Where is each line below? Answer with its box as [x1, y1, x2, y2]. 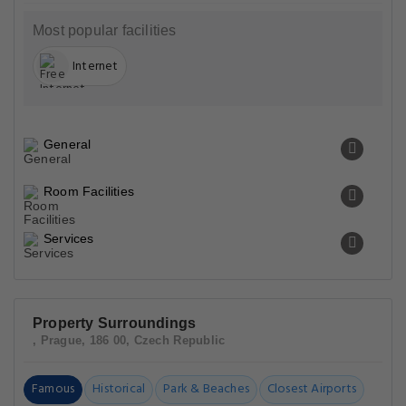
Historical [92, 379, 146, 400]
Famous [32, 379, 75, 400]
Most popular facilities [33, 23, 177, 38]
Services [43, 231, 94, 246]
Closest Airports [266, 379, 357, 400]
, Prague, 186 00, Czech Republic [33, 333, 226, 347]
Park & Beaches [163, 379, 249, 400]
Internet [72, 56, 119, 76]
